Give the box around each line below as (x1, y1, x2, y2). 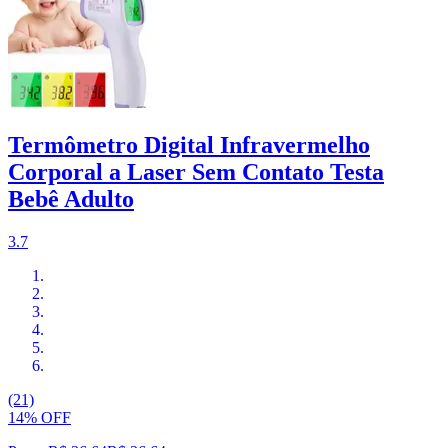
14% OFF (8, 409, 71, 427)
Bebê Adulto (8, 186, 134, 213)
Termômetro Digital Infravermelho (8, 132, 370, 159)
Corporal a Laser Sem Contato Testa (8, 159, 384, 186)
